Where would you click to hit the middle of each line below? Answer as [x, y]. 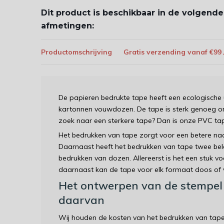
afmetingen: [67, 26]
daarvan [81, 200]
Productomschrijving [76, 52]
